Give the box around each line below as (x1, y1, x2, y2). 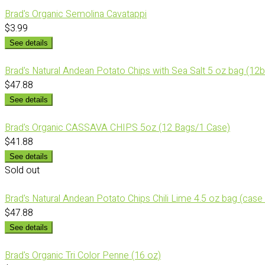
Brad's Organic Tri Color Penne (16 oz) (5, 248, 161, 263)
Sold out (5, 163, 40, 178)
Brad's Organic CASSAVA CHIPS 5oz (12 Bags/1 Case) (5, 121, 230, 135)
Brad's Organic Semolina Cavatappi (5, 7, 147, 22)
